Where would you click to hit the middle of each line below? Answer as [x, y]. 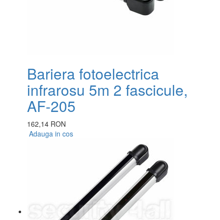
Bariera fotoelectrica [93, 74]
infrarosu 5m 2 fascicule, [107, 90]
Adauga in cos [50, 134]
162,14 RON [46, 124]
